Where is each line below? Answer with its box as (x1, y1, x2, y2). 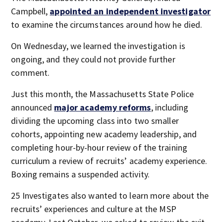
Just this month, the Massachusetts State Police (11, 88, 194, 100)
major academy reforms (54, 102, 151, 113)
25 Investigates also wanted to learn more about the (11, 190, 209, 201)
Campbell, (11, 5, 50, 17)
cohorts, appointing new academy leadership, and (11, 128, 197, 140)
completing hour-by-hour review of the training (11, 142, 187, 153)
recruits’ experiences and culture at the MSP (11, 203, 176, 215)
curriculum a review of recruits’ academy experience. (11, 155, 208, 166)
